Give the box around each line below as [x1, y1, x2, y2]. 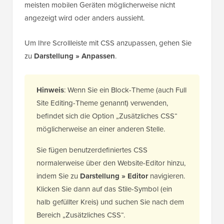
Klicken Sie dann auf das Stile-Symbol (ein [36, 183, 172, 194]
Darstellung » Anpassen [34, 50, 115, 61]
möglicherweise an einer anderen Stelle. [36, 123, 165, 134]
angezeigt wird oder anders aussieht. [24, 12, 144, 23]
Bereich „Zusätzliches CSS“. [36, 209, 125, 220]
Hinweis [36, 84, 64, 95]
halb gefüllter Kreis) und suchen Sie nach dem [36, 196, 184, 207]
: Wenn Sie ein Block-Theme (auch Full [64, 84, 186, 95]
